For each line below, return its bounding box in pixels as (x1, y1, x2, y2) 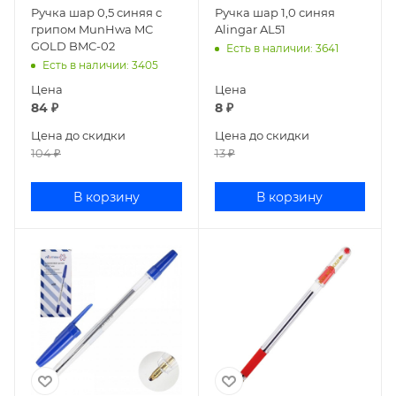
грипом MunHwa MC (31, 21, 153, 36)
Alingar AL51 (214, 21, 286, 36)
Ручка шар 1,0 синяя (214, 4, 335, 19)
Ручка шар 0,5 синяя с (31, 4, 162, 19)
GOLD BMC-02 (31, 38, 115, 53)
